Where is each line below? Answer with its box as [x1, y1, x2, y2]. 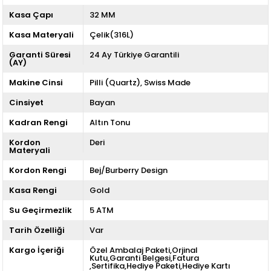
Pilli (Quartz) [89, 76, 140, 88]
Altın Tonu [89, 116, 130, 128]
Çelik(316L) [89, 28, 134, 41]
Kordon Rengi [9, 164, 67, 176]
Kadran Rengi [9, 116, 68, 128]
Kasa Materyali [9, 28, 74, 41]
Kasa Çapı [9, 8, 54, 21]
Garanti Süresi [9, 48, 71, 60]
